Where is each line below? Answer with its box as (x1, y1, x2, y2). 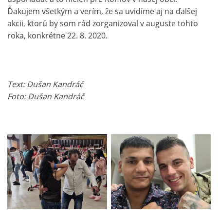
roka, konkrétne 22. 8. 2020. (7, 30, 108, 41)
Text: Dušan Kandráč (7, 79, 83, 90)
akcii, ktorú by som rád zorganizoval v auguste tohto (7, 18, 198, 29)
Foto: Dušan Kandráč (7, 91, 84, 102)
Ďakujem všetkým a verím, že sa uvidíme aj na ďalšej (7, 6, 197, 17)
